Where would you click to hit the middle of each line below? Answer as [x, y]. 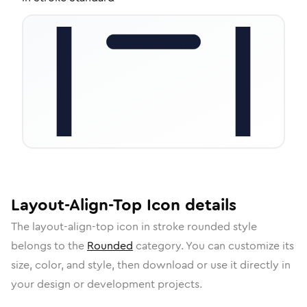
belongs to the [49, 246]
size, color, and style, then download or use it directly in [151, 265]
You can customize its [240, 246]
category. [159, 246]
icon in [133, 226]
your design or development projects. [107, 284]
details [208, 205]
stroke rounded [192, 226]
